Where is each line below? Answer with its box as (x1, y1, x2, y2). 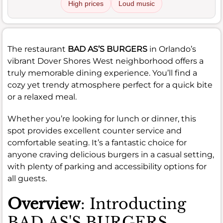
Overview (7, 194, 81, 213)
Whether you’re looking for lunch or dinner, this (7, 113, 196, 123)
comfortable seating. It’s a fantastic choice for (7, 137, 187, 147)
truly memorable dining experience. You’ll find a (7, 68, 197, 78)
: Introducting (81, 194, 186, 213)
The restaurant (7, 44, 68, 54)
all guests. (7, 173, 47, 183)
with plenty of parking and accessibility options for (7, 161, 207, 171)
